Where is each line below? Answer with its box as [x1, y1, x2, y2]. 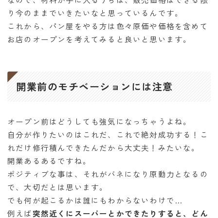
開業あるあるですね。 [7, 155, 91, 166]
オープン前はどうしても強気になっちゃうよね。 [7, 115, 192, 127]
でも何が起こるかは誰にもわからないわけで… [7, 194, 183, 205]
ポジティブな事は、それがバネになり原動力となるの [7, 168, 208, 179]
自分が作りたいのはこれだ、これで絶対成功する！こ [7, 128, 208, 140]
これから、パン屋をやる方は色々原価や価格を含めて [7, 20, 208, 31]
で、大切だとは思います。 [7, 181, 108, 192]
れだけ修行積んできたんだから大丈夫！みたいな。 [7, 142, 200, 153]
